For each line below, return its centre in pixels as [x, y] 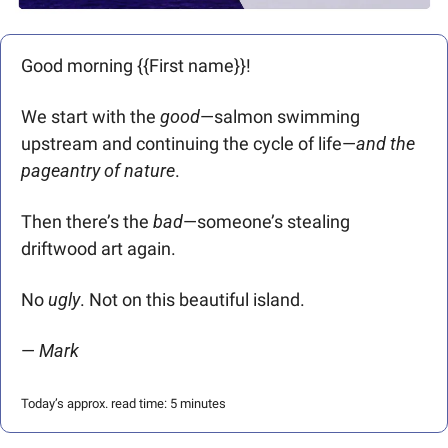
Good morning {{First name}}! [138, 65]
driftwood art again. [98, 248]
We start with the [90, 116]
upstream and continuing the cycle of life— [188, 143]
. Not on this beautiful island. [192, 299]
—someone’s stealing [266, 221]
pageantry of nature [98, 170]
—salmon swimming [280, 116]
